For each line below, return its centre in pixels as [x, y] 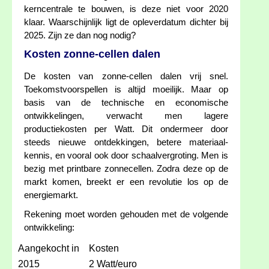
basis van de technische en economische [126, 103]
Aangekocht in [49, 249]
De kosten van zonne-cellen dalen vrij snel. [126, 77]
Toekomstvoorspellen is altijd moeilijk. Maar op [126, 90]
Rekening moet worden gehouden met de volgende [126, 215]
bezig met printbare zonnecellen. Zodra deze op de [126, 169]
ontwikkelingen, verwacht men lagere [126, 116]
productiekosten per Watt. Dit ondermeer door [126, 129]
